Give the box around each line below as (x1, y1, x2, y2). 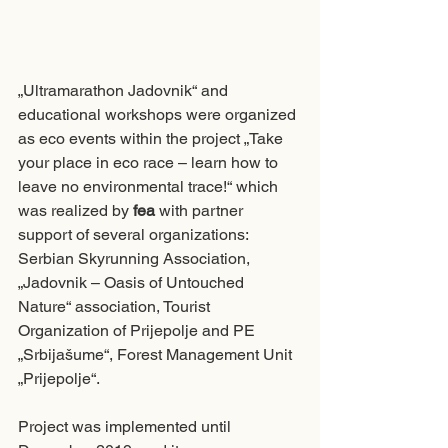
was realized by (18, 201, 133, 221)
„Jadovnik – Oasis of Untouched (18, 273, 248, 293)
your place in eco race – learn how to (18, 153, 282, 173)
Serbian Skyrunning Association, (18, 249, 254, 269)
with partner (155, 201, 247, 221)
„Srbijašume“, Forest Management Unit (18, 345, 296, 365)
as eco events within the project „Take (18, 129, 287, 149)
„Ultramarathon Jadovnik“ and (18, 81, 232, 101)
